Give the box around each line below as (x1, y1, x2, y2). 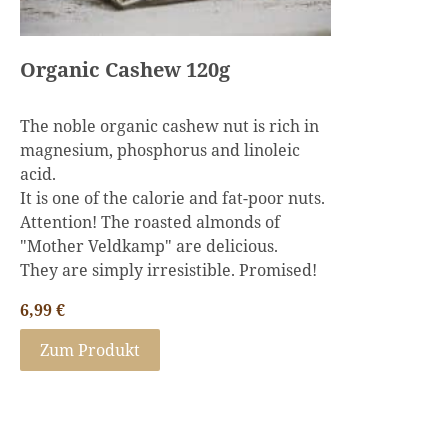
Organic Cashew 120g (20, 56, 230, 83)
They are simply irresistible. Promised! (20, 259, 317, 281)
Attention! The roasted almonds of (20, 211, 280, 233)
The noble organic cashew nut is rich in (20, 115, 319, 137)
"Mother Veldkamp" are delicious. (20, 235, 278, 257)
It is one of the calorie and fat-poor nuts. (20, 187, 325, 209)
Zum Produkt (40, 339, 140, 361)
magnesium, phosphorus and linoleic (20, 139, 300, 161)
